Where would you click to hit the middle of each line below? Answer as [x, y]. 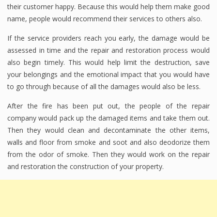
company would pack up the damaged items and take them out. [108, 118]
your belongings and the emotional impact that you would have [108, 75]
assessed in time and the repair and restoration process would [108, 50]
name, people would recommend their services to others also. [105, 19]
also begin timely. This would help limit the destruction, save [108, 62]
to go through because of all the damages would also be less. [104, 87]
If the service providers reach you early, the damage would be [108, 38]
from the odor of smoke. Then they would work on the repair [108, 155]
